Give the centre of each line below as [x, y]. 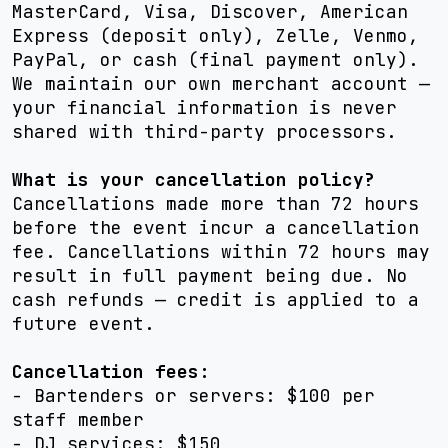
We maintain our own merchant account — [221, 83]
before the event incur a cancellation [215, 227]
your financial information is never [204, 107]
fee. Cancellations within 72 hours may [221, 251]
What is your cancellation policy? [193, 179]
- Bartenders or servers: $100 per [193, 395]
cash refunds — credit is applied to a [215, 299]
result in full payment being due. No [210, 275]
